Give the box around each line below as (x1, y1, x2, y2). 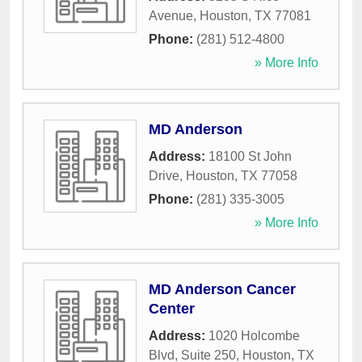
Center (149, 301, 195, 318)
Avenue (149, 9, 193, 23)
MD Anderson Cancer (149, 281, 296, 298)
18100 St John (208, 149, 292, 164)
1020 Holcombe (208, 329, 300, 343)
